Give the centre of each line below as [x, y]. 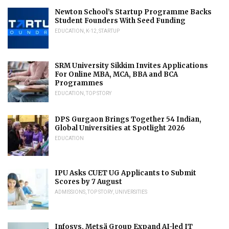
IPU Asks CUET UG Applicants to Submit [125, 173]
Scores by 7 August [88, 181]
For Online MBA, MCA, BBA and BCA [116, 74]
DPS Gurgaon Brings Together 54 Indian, [128, 119]
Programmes [79, 83]
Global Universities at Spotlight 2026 [120, 128]
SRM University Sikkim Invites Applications [131, 65]
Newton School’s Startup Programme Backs [133, 12]
